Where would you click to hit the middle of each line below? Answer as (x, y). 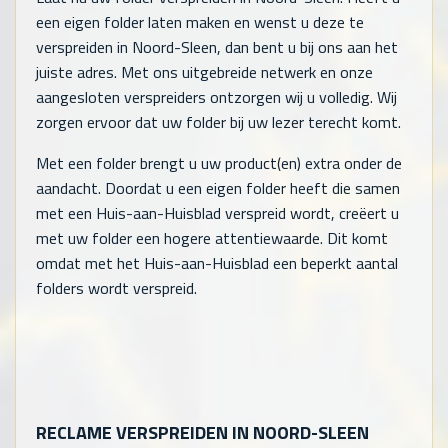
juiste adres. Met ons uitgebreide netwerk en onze (204, 71)
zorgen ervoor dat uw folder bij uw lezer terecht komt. (218, 121)
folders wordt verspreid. (116, 287)
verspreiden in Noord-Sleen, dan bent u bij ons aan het (217, 46)
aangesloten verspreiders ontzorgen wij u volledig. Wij (216, 96)
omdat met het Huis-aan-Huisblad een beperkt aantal (217, 262)
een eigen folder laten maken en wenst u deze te (200, 21)
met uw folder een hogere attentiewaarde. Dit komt (212, 237)
